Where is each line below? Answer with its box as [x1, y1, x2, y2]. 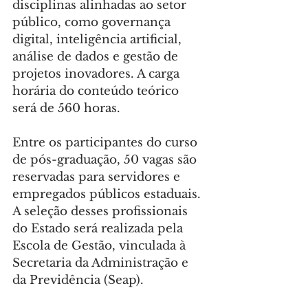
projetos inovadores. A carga [12, 67, 183, 82]
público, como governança [12, 15, 174, 30]
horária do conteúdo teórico [12, 84, 182, 99]
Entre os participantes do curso [12, 135, 201, 151]
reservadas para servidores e [12, 170, 184, 185]
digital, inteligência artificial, [12, 32, 185, 47]
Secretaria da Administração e [12, 256, 192, 271]
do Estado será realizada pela [12, 221, 186, 236]
